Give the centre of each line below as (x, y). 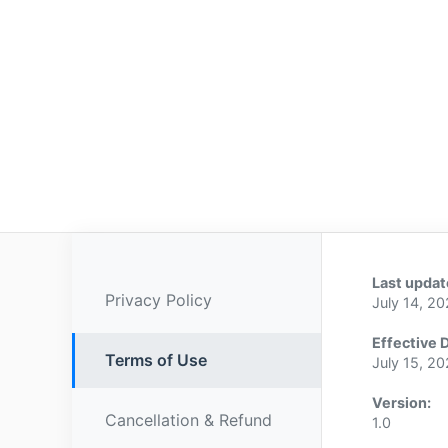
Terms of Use (156, 360)
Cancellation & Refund (188, 420)
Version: (401, 402)
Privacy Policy (158, 300)
